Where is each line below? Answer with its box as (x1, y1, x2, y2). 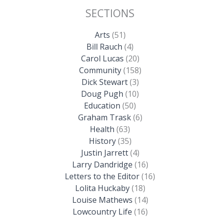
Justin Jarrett (81, 147, 128, 158)
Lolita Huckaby (75, 182, 130, 193)
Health (90, 123, 114, 135)
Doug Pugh (81, 88, 123, 99)
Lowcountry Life (72, 206, 132, 217)
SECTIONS (85, 6, 135, 20)
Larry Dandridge (72, 159, 133, 170)
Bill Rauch (86, 41, 122, 52)
